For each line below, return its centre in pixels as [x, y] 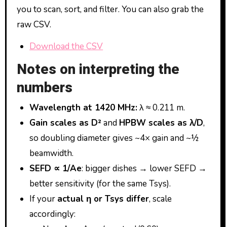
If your [44, 199]
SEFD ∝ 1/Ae [56, 169]
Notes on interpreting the [98, 69]
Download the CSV [66, 46]
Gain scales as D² [66, 123]
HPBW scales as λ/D [161, 123]
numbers [44, 88]
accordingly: [53, 214]
